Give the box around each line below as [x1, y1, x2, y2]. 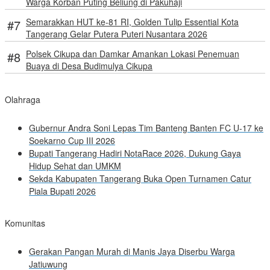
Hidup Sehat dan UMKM [29, 160, 121, 172]
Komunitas [5, 217, 45, 230]
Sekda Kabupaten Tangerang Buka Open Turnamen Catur [29, 172, 251, 185]
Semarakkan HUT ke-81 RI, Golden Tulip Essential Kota [26, 16, 239, 28]
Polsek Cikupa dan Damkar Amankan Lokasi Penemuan [26, 48, 239, 60]
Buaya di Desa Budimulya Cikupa [26, 60, 152, 72]
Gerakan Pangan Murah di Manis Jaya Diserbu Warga [29, 245, 235, 258]
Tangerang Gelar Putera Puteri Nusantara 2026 [26, 28, 207, 40]
